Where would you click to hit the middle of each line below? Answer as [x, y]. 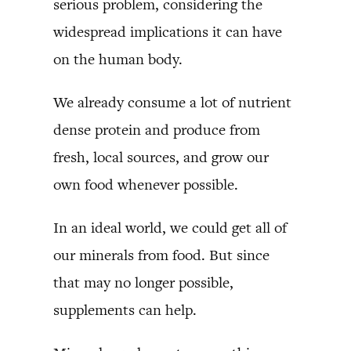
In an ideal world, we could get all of [170, 227]
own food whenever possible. [146, 184]
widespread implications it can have [168, 31]
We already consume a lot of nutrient [172, 102]
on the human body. [118, 59]
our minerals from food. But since [161, 255]
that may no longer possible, [143, 282]
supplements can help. [125, 309]
